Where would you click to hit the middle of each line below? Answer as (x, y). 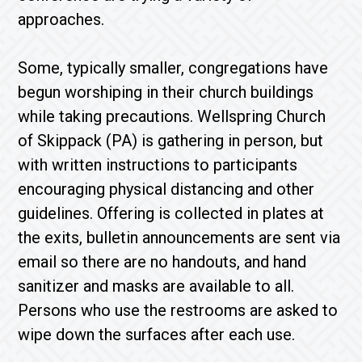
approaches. (63, 19)
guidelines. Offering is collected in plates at (171, 213)
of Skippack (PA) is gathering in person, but (171, 141)
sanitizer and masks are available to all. (156, 286)
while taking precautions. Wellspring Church (172, 116)
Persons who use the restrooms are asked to (178, 310)
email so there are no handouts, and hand (162, 262)
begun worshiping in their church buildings (166, 92)
